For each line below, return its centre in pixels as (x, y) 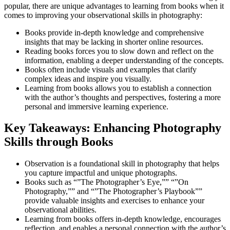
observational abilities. (61, 210)
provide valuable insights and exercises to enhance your (114, 201)
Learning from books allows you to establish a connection (118, 88)
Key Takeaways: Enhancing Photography (113, 128)
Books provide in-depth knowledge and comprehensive (114, 32)
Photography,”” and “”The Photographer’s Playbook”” (113, 191)
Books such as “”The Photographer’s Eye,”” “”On (107, 182)
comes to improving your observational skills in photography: (103, 15)
